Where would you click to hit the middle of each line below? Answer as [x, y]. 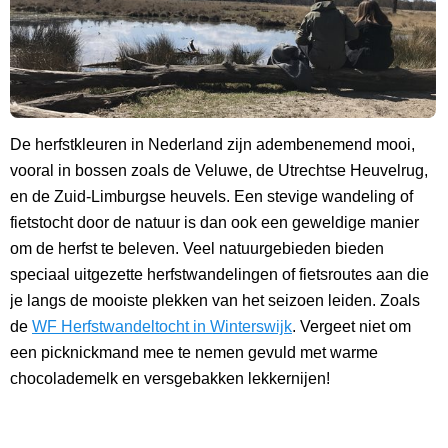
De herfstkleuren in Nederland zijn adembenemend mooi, [212, 145]
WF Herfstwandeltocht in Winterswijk [162, 327]
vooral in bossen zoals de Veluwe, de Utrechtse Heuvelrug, [219, 171]
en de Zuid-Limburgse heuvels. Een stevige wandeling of [211, 197]
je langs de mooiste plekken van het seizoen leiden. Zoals [215, 301]
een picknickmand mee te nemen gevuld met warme [194, 353]
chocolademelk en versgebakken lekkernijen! [170, 379]
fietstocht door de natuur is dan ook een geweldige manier [214, 223]
